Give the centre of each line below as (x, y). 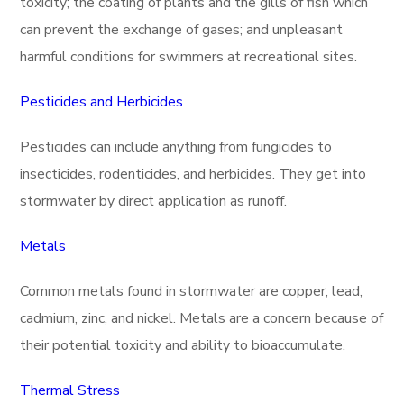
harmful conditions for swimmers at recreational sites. (189, 57)
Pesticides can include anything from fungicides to (176, 147)
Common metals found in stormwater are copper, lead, (192, 291)
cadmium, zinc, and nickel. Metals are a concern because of (202, 318)
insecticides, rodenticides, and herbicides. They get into (193, 174)
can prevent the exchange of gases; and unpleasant (182, 30)
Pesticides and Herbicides (102, 102)
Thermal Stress (70, 390)
